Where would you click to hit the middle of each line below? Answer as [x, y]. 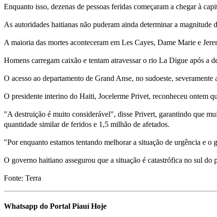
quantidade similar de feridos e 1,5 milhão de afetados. [87, 124]
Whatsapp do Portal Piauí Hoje [55, 206]
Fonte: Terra [23, 178]
